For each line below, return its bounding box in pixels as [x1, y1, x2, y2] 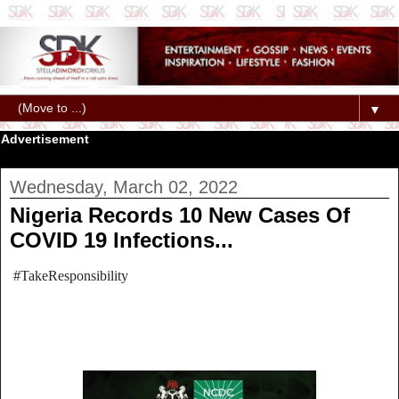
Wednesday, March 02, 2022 [10, 177, 238, 198]
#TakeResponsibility [13, 267, 128, 283]
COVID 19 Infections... [10, 228, 233, 253]
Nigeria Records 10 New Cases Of [10, 203, 350, 228]
